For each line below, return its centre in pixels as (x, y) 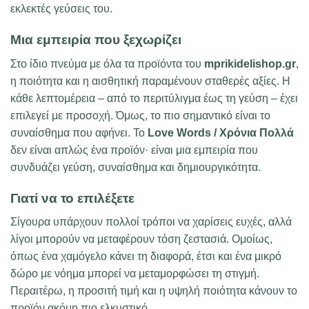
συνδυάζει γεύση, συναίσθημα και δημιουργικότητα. (136, 167)
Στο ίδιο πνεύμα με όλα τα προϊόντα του (107, 63)
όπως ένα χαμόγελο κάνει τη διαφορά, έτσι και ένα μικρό (146, 257)
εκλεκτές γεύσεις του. (61, 9)
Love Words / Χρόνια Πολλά (221, 132)
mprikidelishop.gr (250, 63)
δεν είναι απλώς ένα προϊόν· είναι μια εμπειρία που (134, 150)
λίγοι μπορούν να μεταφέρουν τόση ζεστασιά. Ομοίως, (141, 239)
